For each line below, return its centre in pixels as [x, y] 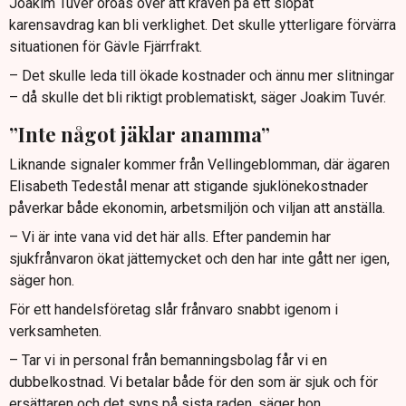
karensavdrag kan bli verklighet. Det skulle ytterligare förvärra [203, 25]
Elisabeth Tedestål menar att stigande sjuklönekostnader [188, 186]
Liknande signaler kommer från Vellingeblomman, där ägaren [199, 164]
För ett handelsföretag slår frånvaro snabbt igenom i [174, 309]
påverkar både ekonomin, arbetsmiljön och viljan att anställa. [197, 208]
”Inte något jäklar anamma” [140, 135]
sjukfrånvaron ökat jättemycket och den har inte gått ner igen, [199, 258]
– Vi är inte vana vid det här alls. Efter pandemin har [170, 237]
